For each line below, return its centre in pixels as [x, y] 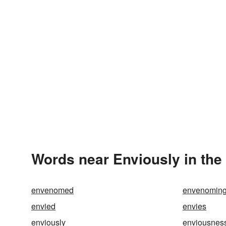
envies [194, 206]
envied [43, 206]
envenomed [52, 190]
